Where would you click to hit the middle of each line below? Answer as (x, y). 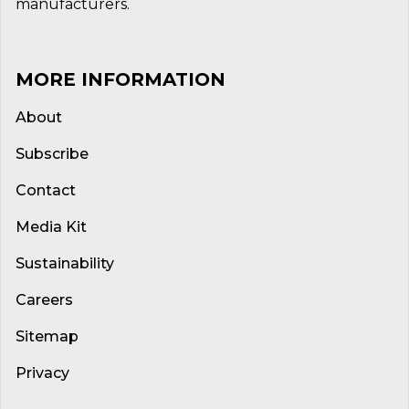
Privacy (42, 373)
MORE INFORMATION (121, 79)
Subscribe (52, 154)
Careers (44, 300)
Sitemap (47, 336)
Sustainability (65, 263)
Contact (46, 190)
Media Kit (51, 227)
